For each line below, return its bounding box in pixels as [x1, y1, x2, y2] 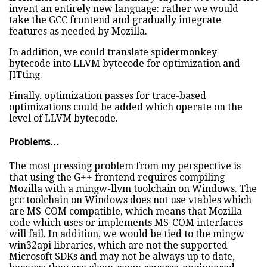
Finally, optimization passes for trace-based [9, 89, 206, 101]
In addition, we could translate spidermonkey [9, 46, 217, 58]
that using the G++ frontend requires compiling [9, 172, 225, 184]
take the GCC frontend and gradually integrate [9, 14, 221, 26]
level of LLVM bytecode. [9, 112, 118, 124]
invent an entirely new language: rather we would [9, 2, 238, 14]
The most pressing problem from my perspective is [9, 160, 241, 172]
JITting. [9, 69, 42, 80]
